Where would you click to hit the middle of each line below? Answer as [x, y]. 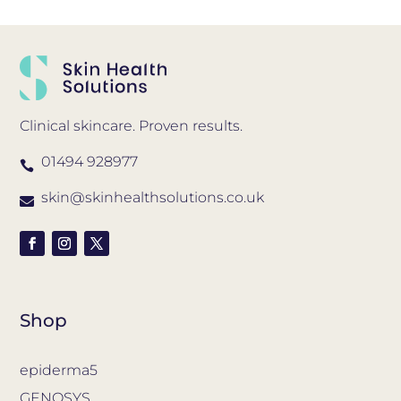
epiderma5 [59, 370]
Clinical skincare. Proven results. [132, 126]
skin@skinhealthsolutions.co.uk [153, 198]
